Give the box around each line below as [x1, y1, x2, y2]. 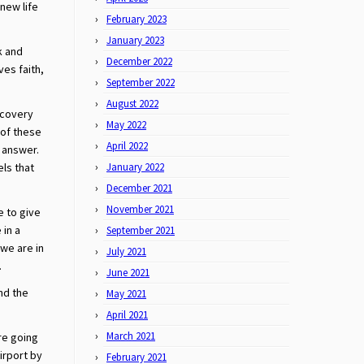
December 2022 [106, 54, 172, 68]
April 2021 [106, 308, 148, 322]
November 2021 [106, 202, 174, 216]
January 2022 [106, 160, 164, 174]
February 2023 [106, 12, 167, 26]
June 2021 [106, 266, 149, 279]
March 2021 [106, 329, 155, 343]
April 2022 [106, 139, 148, 153]
